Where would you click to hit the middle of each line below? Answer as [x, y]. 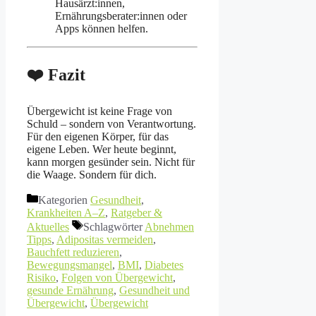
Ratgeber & [136, 213]
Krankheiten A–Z [66, 213]
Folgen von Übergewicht [117, 278]
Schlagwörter [114, 227]
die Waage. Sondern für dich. [92, 175]
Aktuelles [48, 227]
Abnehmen [169, 227]
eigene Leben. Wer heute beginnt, [102, 150]
